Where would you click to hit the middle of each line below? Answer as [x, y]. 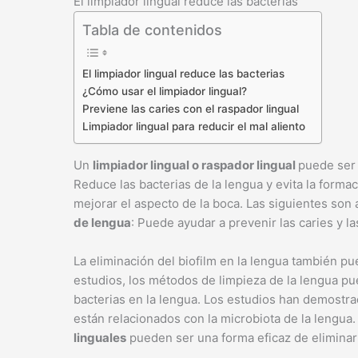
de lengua [102, 223]
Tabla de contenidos [152, 30]
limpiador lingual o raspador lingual [195, 165]
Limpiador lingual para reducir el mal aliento [194, 126]
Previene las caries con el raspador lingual [191, 109]
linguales [100, 338]
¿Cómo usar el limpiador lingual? [165, 91]
